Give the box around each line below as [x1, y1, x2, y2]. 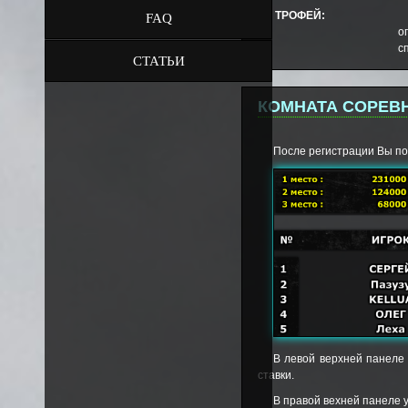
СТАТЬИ [132, 54, 185, 69]
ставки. [258, 369, 294, 382]
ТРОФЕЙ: [275, 9, 325, 22]
